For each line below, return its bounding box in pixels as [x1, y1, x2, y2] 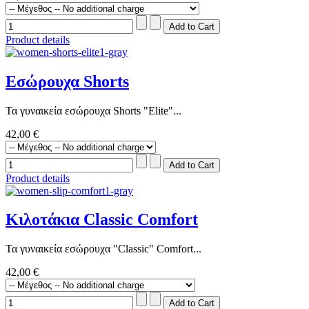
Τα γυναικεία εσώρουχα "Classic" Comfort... [6, 243, 201, 255]
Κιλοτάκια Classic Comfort [6, 210, 198, 229]
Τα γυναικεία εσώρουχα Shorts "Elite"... [6, 104, 181, 117]
